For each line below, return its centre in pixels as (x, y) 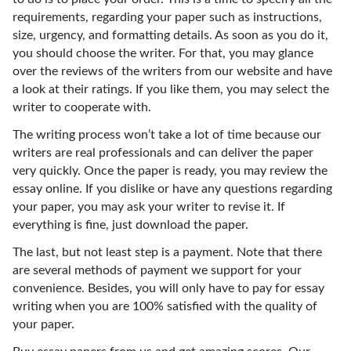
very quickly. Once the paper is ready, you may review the (170, 171)
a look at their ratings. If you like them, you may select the (171, 89)
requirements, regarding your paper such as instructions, (167, 17)
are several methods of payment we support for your (157, 270)
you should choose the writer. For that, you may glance (163, 53)
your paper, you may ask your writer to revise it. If (149, 207)
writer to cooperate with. (82, 107)
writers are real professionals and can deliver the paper (163, 153)
